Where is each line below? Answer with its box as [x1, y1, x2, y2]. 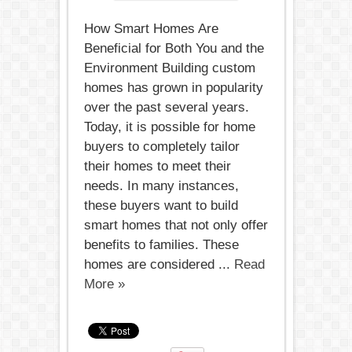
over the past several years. [83, 100, 249, 115]
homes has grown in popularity [83, 80, 263, 95]
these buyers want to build [83, 198, 238, 213]
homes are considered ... [83, 257, 234, 272]
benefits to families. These [83, 237, 239, 252]
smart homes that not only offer [83, 218, 268, 233]
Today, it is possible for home [83, 119, 255, 134]
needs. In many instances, [83, 178, 239, 193]
